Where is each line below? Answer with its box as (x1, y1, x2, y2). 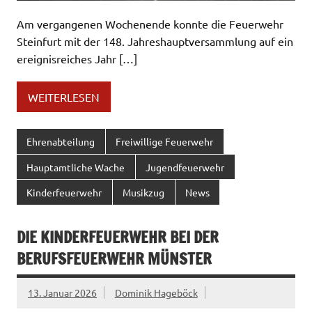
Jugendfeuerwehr (146, 160, 225, 173)
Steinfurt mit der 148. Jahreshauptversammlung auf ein (17, 34, 293, 49)
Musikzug (123, 186, 165, 198)
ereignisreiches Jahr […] (17, 52, 137, 66)
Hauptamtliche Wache (26, 160, 125, 173)
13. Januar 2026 (28, 286, 97, 299)
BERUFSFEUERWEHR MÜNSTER (17, 248, 212, 270)
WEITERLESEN (28, 89, 100, 104)
